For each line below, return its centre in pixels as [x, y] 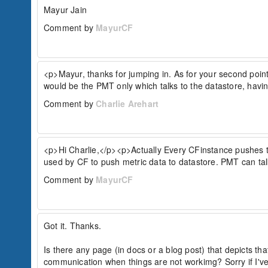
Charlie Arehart [127, 103]
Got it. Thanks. [72, 226]
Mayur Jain [65, 10]
